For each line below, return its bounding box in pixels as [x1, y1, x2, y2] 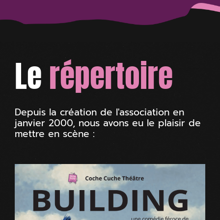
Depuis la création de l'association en [15, 105, 184, 120]
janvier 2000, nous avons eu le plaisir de [15, 116, 201, 131]
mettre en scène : [15, 127, 95, 141]
